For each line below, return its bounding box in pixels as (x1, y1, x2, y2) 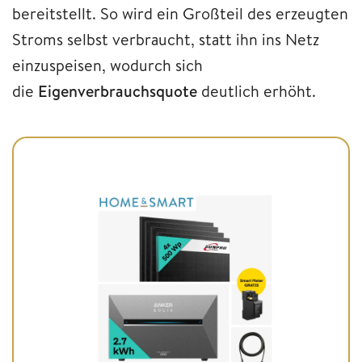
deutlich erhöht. (197, 80, 316, 103)
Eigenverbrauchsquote (38, 80, 197, 103)
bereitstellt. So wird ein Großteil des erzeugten (12, 2, 348, 25)
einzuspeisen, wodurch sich (12, 54, 203, 77)
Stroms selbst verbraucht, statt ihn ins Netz (12, 28, 319, 51)
